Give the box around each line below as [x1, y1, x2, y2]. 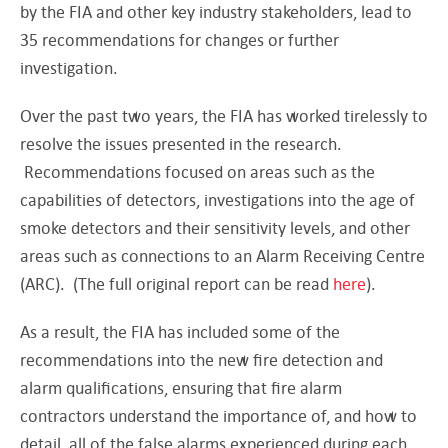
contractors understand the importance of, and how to [20, 404, 417, 426]
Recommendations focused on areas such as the [20, 160, 375, 182]
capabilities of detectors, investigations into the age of [20, 188, 415, 210]
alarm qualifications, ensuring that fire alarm [20, 376, 342, 398]
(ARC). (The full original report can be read [20, 272, 333, 294]
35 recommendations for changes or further [20, 28, 339, 50]
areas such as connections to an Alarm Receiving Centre [20, 244, 425, 266]
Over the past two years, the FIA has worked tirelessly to [20, 104, 428, 126]
